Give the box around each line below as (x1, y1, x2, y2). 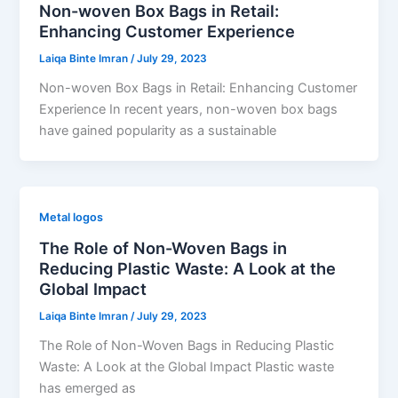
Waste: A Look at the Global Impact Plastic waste (39, 358, 335, 375)
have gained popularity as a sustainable (39, 123, 277, 139)
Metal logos (39, 211, 104, 225)
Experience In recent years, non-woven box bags (39, 101, 338, 118)
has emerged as (39, 379, 137, 396)
